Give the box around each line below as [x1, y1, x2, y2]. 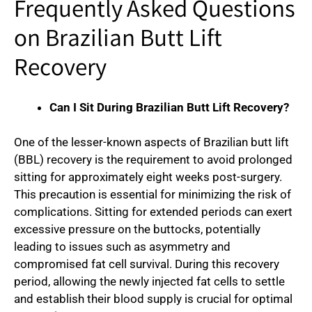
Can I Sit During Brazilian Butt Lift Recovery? [49, 100, 289, 114]
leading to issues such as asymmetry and [14, 240, 231, 254]
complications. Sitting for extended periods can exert [14, 205, 292, 219]
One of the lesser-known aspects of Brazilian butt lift [14, 135, 289, 150]
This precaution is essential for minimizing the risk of [14, 187, 291, 202]
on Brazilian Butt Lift [14, 22, 222, 58]
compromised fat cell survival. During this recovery [14, 257, 279, 272]
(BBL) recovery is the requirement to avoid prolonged [14, 153, 292, 167]
